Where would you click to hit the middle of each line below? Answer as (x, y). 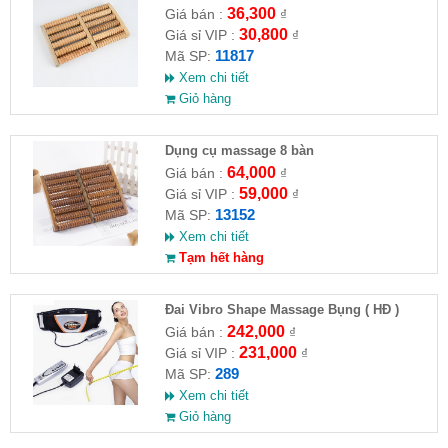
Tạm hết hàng (219, 258)
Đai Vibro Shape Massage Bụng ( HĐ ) (281, 310)
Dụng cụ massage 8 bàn (239, 151)
